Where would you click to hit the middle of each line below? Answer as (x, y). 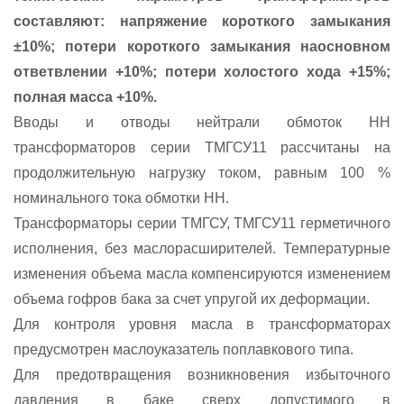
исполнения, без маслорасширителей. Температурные (202, 249)
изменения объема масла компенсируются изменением (202, 274)
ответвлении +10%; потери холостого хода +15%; (202, 72)
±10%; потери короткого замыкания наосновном (202, 47)
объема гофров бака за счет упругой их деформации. (192, 299)
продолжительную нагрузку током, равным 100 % (202, 173)
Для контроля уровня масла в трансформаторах (202, 325)
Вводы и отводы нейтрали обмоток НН (202, 123)
